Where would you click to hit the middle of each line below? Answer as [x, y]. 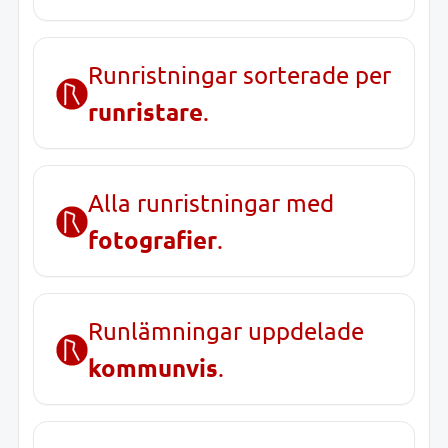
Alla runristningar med [211, 202]
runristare [145, 111]
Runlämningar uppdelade [226, 330]
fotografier [152, 239]
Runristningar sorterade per [239, 74]
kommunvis [153, 367]
